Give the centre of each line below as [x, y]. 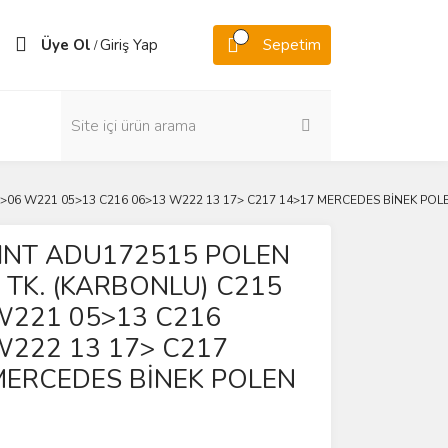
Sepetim [292, 45]
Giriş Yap [129, 45]
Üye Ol [66, 45]
